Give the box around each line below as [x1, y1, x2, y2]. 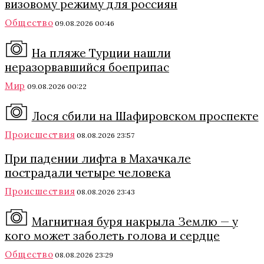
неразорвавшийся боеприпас [5, 60, 169, 74]
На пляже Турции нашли [31, 46, 171, 60]
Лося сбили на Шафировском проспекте [31, 109, 259, 123]
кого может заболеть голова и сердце [5, 229, 220, 243]
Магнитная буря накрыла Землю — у [31, 214, 238, 229]
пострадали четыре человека [5, 166, 171, 180]
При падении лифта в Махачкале [5, 151, 191, 166]
